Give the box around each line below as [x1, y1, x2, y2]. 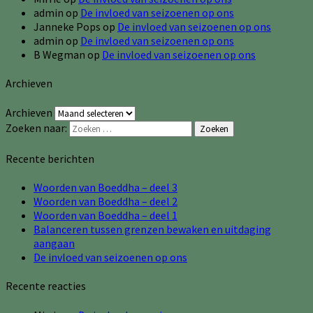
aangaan [34, 236, 75, 251]
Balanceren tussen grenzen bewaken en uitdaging [34, 222, 271, 237]
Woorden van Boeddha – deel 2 [34, 194, 177, 209]
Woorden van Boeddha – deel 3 [34, 180, 177, 195]
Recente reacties [6, 279, 86, 293]
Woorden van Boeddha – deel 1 [34, 208, 177, 223]
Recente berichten [6, 151, 94, 166]
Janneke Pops [34, 20, 101, 34]
